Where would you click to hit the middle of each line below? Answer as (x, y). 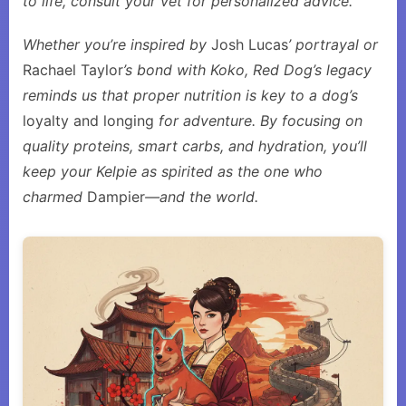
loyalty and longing (88, 121)
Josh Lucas (250, 44)
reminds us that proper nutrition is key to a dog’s (190, 95)
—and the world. (202, 197)
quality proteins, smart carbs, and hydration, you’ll (195, 146)
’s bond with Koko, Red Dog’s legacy (247, 70)
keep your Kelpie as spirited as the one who (173, 171)
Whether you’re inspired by (117, 44)
